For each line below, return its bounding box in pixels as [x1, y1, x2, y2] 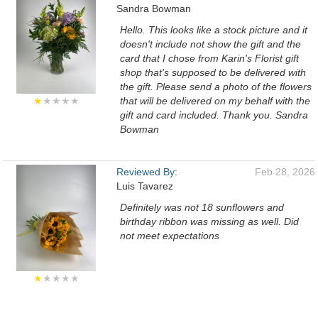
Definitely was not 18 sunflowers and [120, 202, 284, 213]
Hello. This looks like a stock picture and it [120, 24, 307, 35]
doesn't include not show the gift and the [120, 38, 301, 50]
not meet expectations [120, 230, 219, 241]
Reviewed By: [116, 166, 177, 177]
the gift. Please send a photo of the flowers [120, 81, 312, 92]
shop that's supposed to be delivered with [120, 67, 306, 78]
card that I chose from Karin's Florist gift [120, 53, 299, 64]
